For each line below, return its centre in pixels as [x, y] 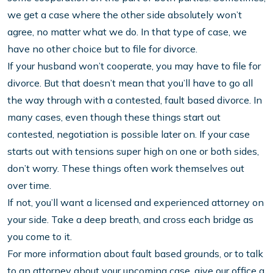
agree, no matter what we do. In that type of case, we [127, 32]
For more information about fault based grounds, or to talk [135, 254]
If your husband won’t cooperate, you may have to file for [134, 66]
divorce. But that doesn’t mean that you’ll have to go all [130, 83]
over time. [29, 186]
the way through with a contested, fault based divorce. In [135, 100]
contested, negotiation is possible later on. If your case [129, 134]
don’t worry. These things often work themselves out [126, 168]
